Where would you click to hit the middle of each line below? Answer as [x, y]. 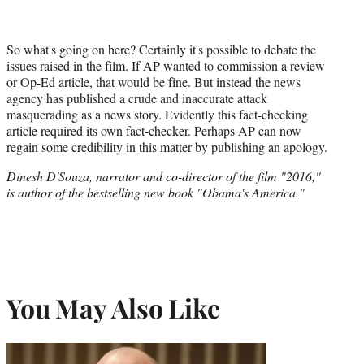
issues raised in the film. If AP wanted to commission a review [166, 65]
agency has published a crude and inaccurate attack [137, 97]
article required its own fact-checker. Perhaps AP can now [154, 130]
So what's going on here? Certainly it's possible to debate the [161, 49]
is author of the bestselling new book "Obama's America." [156, 192]
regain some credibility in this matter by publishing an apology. [167, 146]
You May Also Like [113, 308]
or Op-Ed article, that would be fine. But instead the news [154, 81]
